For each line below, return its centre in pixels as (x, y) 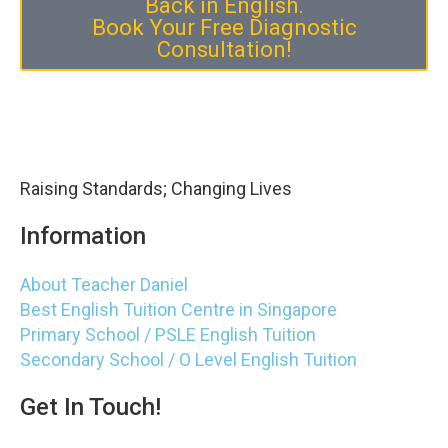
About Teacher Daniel (104, 285)
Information (83, 236)
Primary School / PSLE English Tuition (168, 335)
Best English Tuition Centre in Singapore (178, 310)
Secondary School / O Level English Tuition (188, 360)
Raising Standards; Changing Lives (156, 189)
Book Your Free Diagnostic (224, 28)
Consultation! (224, 50)
